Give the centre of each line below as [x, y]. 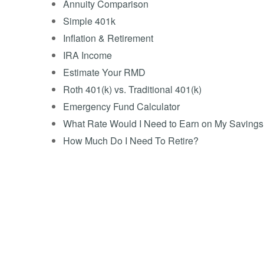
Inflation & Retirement [108, 38]
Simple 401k [89, 21]
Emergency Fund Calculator [121, 107]
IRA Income [88, 55]
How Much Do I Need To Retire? [131, 141]
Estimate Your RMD [104, 72]
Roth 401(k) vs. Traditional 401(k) [132, 90]
